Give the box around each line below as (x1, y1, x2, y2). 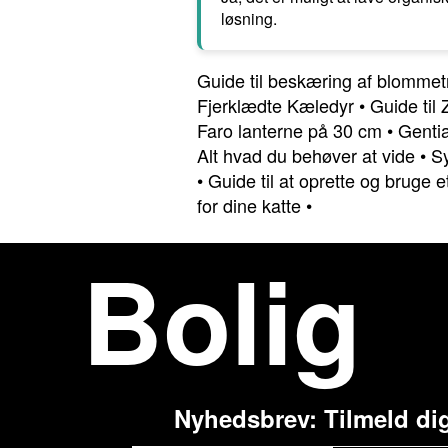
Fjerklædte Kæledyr (197, 92, 354, 118)
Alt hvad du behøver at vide (197, 142, 415, 168)
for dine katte (197, 192, 301, 218)
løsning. (221, 7, 277, 30)
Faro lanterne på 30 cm (197, 117, 382, 143)
